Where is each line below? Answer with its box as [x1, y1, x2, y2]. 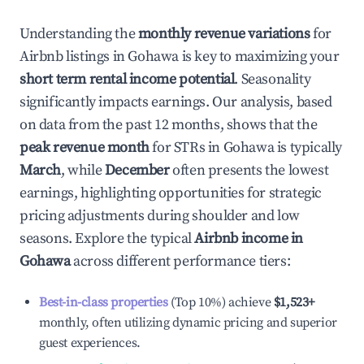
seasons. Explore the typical [19, 229, 195, 248]
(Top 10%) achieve [167, 294, 271, 310]
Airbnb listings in [19, 47, 128, 66]
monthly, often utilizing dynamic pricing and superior [39, 314, 337, 331]
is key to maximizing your [179, 47, 340, 66]
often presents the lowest [169, 161, 329, 180]
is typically [274, 138, 343, 157]
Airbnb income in [194, 229, 304, 248]
